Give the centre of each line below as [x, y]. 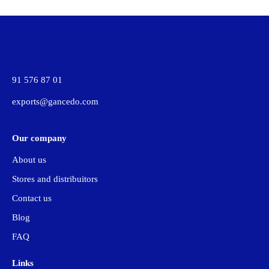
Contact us [32, 198]
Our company [39, 138]
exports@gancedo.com [55, 102]
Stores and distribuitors [55, 179]
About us [29, 160]
